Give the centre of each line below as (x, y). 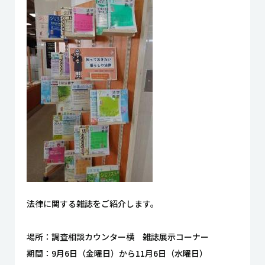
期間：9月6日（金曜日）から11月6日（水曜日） (117, 253)
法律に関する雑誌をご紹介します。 (93, 203)
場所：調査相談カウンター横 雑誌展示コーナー (118, 237)
